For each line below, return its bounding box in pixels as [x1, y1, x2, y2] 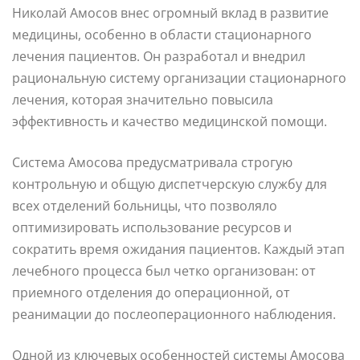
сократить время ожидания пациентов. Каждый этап [12, 239, 345, 258]
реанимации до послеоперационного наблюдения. [12, 305, 336, 323]
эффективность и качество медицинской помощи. [12, 112, 327, 130]
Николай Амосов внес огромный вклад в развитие [12, 3, 329, 22]
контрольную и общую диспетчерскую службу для [12, 174, 327, 193]
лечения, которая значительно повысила [12, 90, 273, 108]
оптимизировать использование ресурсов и [12, 218, 292, 236]
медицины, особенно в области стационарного [12, 25, 312, 43]
